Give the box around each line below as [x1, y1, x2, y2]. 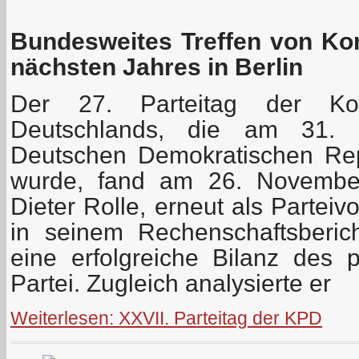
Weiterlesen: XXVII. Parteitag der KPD [10, 308, 322, 329]
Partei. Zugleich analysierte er [10, 269, 331, 296]
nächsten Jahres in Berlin [10, 53, 303, 80]
